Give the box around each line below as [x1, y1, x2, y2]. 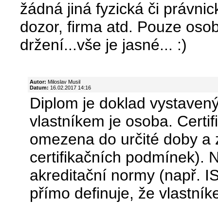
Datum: [30, 84, 49, 91]
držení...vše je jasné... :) [20, 36, 187, 54]
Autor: [30, 78, 46, 85]
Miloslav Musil [46, 78, 80, 85]
